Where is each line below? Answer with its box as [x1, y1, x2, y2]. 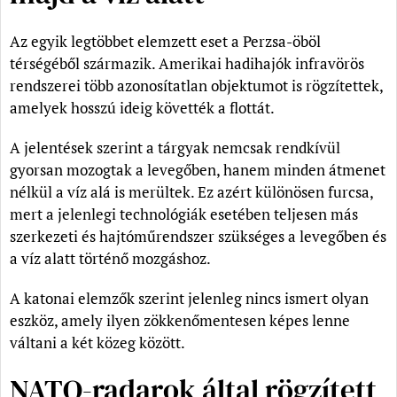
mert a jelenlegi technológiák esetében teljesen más [10, 203, 358, 224]
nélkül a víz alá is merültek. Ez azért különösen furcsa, [10, 181, 373, 202]
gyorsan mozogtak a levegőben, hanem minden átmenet [10, 159, 385, 180]
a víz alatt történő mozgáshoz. [10, 247, 211, 269]
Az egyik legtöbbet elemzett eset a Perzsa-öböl [10, 30, 321, 51]
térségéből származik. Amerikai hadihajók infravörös [10, 52, 364, 74]
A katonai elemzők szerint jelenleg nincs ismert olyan [10, 287, 369, 308]
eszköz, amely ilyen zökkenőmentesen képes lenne [10, 309, 350, 331]
